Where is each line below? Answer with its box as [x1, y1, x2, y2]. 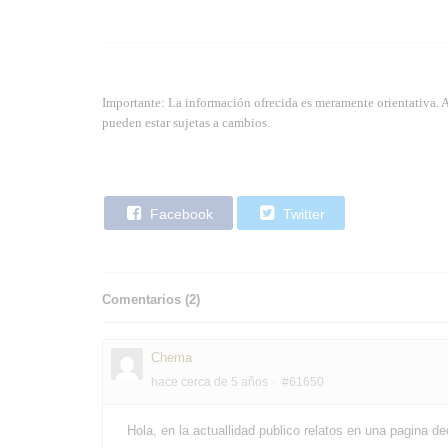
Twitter [279, 205, 325, 222]
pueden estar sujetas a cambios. [102, 114, 270, 130]
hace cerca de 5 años [151, 374, 268, 389]
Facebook [146, 205, 213, 222]
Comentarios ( [102, 291, 189, 307]
